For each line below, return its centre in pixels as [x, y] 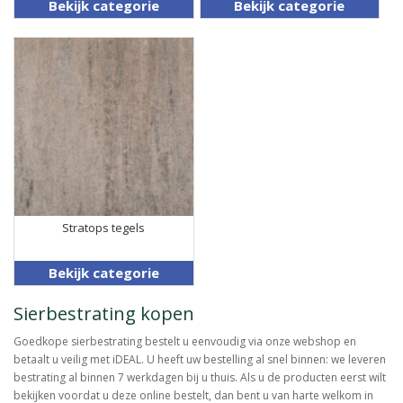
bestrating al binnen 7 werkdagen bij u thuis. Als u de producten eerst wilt [200, 378]
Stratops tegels [104, 228]
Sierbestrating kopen [104, 314]
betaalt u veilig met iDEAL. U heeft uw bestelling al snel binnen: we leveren [200, 360]
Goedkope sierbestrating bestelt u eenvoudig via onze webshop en [185, 342]
